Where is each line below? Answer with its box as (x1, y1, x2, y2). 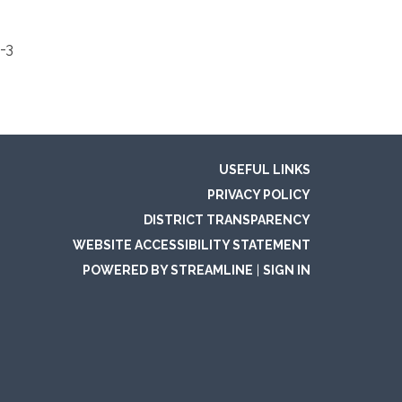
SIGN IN (263, 263, 310, 277)
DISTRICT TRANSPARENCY (144, 213, 310, 227)
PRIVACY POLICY (207, 188, 310, 202)
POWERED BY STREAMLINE (83, 263, 253, 277)
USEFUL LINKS (219, 162, 310, 177)
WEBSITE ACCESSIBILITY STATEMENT (73, 238, 310, 252)
